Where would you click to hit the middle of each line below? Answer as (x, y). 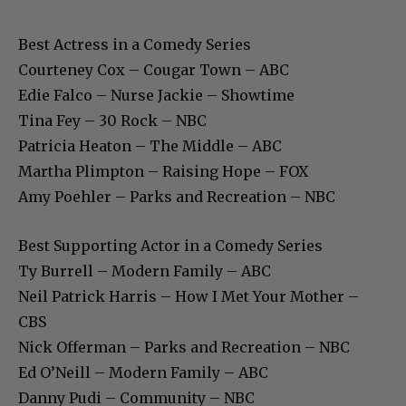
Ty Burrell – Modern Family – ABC (145, 271)
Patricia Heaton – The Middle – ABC (150, 145)
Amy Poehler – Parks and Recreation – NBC (177, 196)
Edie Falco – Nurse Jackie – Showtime (156, 95)
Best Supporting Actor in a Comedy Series (170, 245)
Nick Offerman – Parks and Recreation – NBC (184, 347)
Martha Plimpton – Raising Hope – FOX (163, 171)
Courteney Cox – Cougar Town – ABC (154, 69)
